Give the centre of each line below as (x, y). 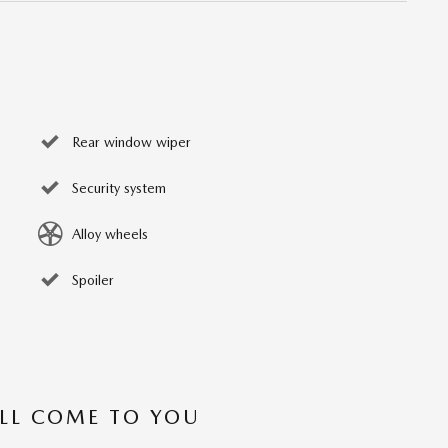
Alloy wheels (110, 234)
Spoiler (93, 280)
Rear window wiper (131, 142)
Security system (119, 188)
